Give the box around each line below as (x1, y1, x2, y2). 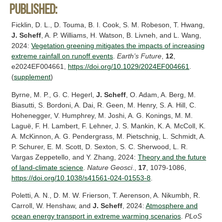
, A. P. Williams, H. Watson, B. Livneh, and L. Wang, (41, 31, 202, 40)
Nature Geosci (87, 163, 133, 171)
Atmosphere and (146, 202, 198, 210)
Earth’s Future (117, 52, 162, 60)
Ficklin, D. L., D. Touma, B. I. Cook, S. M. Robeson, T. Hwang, (11, 21, 205, 29)
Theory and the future (138, 153, 207, 161)
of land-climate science (11, 163, 84, 171)
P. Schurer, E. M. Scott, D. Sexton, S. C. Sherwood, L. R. (11, 142, 188, 151)
